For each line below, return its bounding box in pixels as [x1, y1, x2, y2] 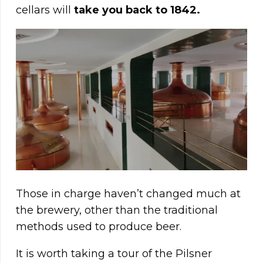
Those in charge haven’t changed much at [16, 187, 241, 201]
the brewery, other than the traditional [16, 204, 218, 217]
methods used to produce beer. [16, 220, 181, 234]
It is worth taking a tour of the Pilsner [16, 247, 212, 261]
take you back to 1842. [74, 4, 200, 17]
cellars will [16, 4, 74, 17]
